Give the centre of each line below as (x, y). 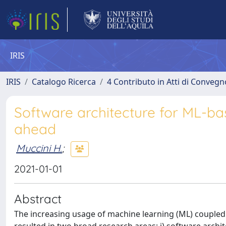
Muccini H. (39, 148)
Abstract (38, 199)
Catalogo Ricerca (64, 82)
